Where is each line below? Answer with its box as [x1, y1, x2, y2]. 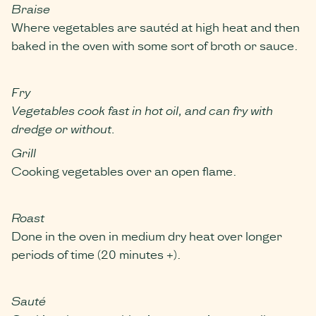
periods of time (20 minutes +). [11, 244, 181, 262]
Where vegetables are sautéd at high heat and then [11, 17, 300, 35]
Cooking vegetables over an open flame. [11, 161, 236, 179]
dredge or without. [11, 119, 115, 137]
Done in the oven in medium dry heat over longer [11, 226, 282, 244]
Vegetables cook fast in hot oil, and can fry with [11, 100, 273, 119]
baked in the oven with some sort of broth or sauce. [11, 35, 298, 54]
